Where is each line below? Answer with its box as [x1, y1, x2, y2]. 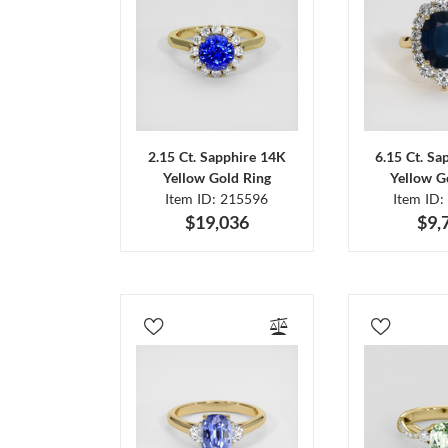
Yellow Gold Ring [162, 169, 271, 187]
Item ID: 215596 [165, 190, 269, 208]
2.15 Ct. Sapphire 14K [147, 148, 286, 166]
